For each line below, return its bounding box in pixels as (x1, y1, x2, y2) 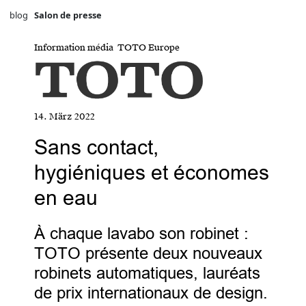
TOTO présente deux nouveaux (34, 244, 263, 263)
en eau (34, 185, 98, 210)
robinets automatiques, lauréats (34, 264, 261, 283)
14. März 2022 (34, 110, 96, 123)
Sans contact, (34, 135, 159, 159)
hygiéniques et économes (34, 160, 270, 184)
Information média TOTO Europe (34, 41, 180, 54)
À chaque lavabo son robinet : (34, 224, 249, 243)
